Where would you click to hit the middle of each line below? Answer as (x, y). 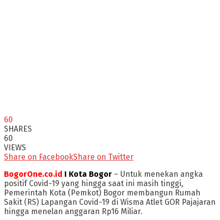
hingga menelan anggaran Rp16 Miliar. (73, 211)
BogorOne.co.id (33, 174)
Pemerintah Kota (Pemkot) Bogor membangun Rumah (102, 192)
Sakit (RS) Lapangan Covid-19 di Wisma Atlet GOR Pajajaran (110, 202)
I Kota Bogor (87, 174)
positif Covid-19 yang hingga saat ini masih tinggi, (94, 183)
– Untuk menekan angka (157, 174)
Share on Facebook (39, 157)
